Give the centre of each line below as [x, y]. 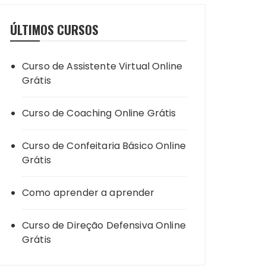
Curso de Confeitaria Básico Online [104, 146]
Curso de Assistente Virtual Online [102, 66]
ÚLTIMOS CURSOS [54, 29]
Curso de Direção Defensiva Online [104, 225]
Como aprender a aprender [88, 193]
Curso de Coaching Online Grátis [99, 113]
